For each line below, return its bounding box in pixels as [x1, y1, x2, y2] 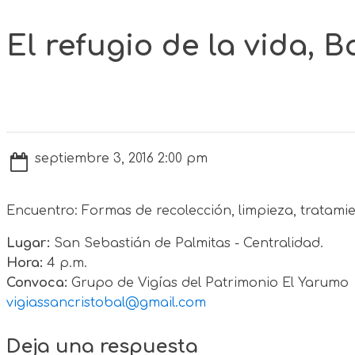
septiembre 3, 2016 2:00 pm [35, 151, 208, 166]
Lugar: [6, 235, 50, 250]
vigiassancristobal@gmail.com [6, 295, 206, 310]
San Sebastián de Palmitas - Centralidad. [50, 235, 323, 250]
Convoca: [6, 275, 67, 290]
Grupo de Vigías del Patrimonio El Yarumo [67, 275, 349, 290]
